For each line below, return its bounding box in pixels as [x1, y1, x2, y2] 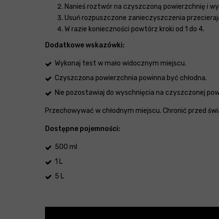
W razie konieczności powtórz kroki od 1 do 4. [65, 25, 204, 34]
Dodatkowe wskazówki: [45, 41, 125, 50]
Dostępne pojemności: [45, 125, 120, 133]
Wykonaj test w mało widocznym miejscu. [55, 59, 186, 68]
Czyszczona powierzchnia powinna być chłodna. [55, 74, 207, 83]
